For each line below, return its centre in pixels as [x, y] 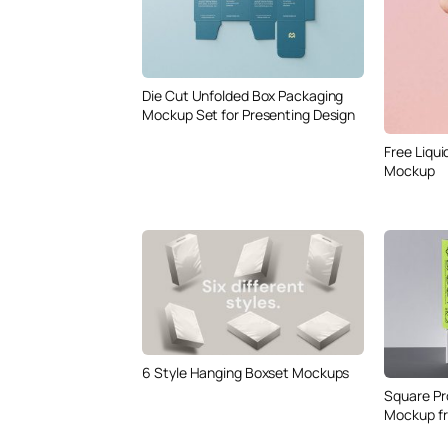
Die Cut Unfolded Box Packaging [243, 96]
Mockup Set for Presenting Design [249, 115]
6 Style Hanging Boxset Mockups [246, 372]
